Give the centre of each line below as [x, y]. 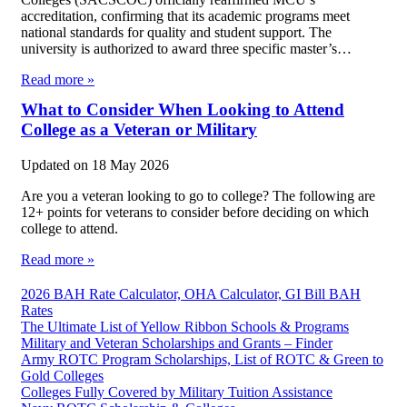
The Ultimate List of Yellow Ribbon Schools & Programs [185, 326]
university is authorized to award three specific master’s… [186, 48]
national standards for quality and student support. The [176, 32]
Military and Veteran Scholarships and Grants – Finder [177, 342]
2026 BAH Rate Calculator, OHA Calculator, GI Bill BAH [191, 293]
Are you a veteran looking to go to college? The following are [198, 195]
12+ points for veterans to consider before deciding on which [195, 212]
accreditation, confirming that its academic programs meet [185, 15]
